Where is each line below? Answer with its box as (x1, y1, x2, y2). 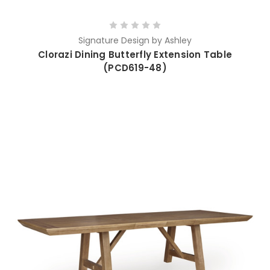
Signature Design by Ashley (78, 36, 192, 46)
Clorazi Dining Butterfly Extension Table (38, 51, 232, 60)
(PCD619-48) (103, 64, 167, 74)
